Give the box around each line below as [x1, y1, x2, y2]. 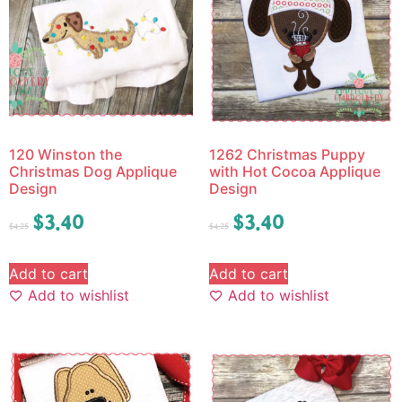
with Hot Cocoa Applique [208, 162, 380, 181]
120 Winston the [9, 145, 122, 164]
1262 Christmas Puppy [208, 145, 365, 164]
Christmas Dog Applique [9, 162, 177, 181]
